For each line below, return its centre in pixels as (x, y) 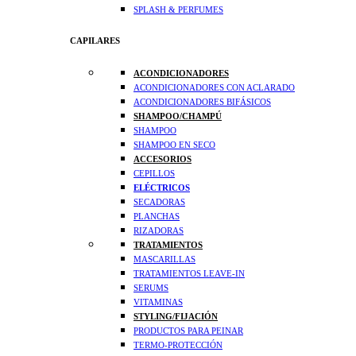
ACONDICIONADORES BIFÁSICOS (202, 102)
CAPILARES (95, 41)
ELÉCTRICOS (162, 188)
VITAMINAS (158, 302)
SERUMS (151, 288)
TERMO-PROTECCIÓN (178, 345)
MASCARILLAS (164, 259)
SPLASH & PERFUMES (178, 10)
